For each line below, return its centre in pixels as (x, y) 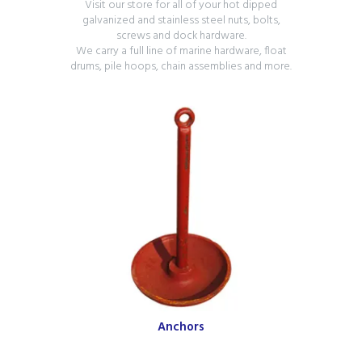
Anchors (181, 328)
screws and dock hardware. (181, 36)
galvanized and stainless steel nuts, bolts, (181, 21)
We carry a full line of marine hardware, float (181, 52)
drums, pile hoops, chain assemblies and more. (181, 67)
